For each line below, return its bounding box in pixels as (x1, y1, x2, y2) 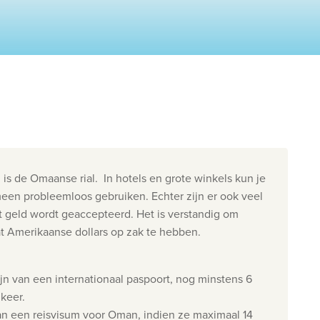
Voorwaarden (222, 119, 287, 135)
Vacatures (239, 96, 287, 112)
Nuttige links (163, 57, 287, 85)
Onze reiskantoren (197, 20, 287, 36)
